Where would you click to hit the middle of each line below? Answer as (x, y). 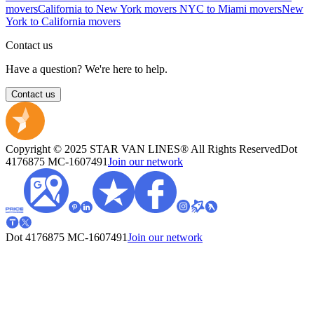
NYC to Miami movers (231, 9)
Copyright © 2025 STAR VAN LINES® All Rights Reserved (143, 149)
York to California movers (63, 22)
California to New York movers (109, 9)
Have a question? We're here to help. (87, 69)
